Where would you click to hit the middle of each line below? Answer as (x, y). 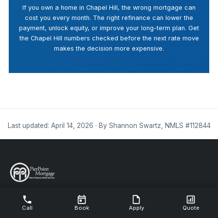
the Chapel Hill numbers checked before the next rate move (109, 38)
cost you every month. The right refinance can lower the (109, 18)
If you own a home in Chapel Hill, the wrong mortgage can (109, 8)
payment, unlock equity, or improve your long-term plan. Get (109, 28)
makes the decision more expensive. (109, 48)
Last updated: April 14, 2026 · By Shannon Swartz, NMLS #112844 (109, 126)
